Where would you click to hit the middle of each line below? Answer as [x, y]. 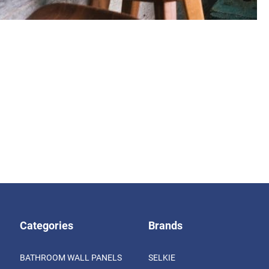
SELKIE [162, 257]
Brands [165, 225]
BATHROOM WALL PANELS [71, 257]
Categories [46, 225]
